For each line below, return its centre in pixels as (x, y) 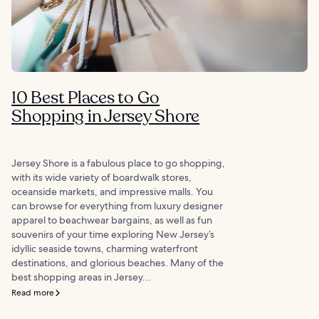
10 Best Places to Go (86, 98)
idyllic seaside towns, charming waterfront (105, 249)
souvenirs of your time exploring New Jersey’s (113, 235)
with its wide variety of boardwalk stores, (101, 178)
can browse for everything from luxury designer (117, 206)
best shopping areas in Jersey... (81, 277)
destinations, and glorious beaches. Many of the (117, 263)
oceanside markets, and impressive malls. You (112, 192)
